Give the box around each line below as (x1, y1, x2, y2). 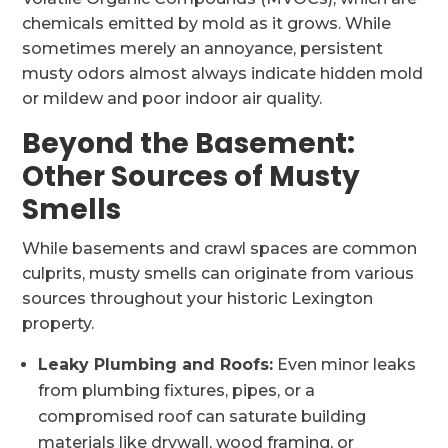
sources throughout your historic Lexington (22, 289, 374, 308)
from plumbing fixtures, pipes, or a (38, 381, 316, 400)
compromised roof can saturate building (38, 407, 367, 426)
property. (22, 314, 95, 333)
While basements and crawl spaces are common (22, 239, 418, 258)
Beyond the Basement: (22, 124, 356, 163)
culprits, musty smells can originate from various (22, 264, 415, 283)
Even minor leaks (273, 355, 417, 374)
